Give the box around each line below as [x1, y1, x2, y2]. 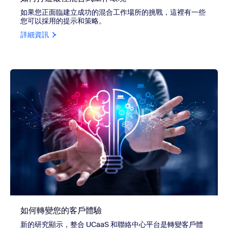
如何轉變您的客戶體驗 [20, 205, 102, 216]
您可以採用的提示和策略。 [20, 16, 106, 25]
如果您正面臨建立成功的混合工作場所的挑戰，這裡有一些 [20, 7, 206, 17]
